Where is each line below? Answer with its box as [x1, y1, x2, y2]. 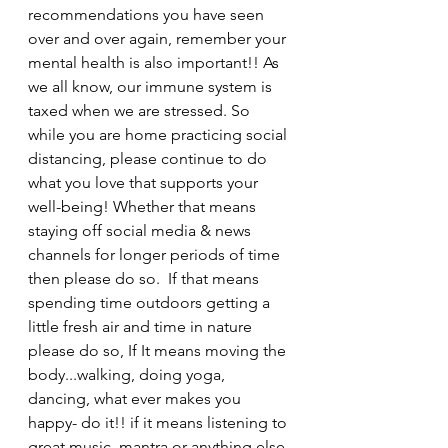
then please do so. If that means [28, 268, 263, 288]
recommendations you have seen [28, 4, 268, 24]
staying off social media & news [28, 220, 255, 240]
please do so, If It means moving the [28, 340, 290, 360]
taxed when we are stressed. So [28, 100, 254, 120]
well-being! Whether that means [28, 196, 260, 216]
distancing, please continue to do [28, 148, 271, 168]
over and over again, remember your [28, 28, 290, 48]
